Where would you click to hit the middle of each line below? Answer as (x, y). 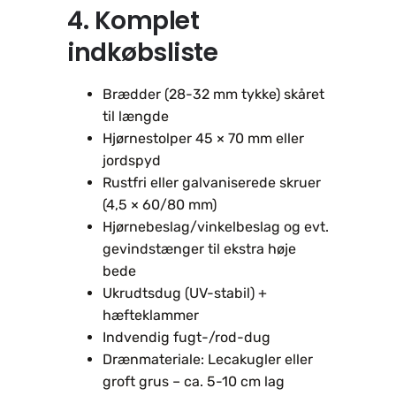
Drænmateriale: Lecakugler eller (208, 359)
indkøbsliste (142, 52)
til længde (136, 116)
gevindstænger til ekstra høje (199, 248)
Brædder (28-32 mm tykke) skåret (213, 94)
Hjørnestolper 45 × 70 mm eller (203, 138)
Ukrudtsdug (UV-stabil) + (185, 293)
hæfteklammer (151, 315)
